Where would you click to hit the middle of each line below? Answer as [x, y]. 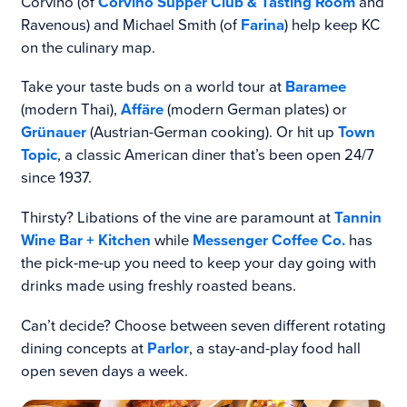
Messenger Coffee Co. [268, 241]
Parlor [168, 348]
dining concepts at [84, 348]
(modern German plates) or [255, 110]
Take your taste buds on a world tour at [153, 87]
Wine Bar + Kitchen [85, 241]
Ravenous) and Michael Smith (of [130, 25]
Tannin [357, 218]
